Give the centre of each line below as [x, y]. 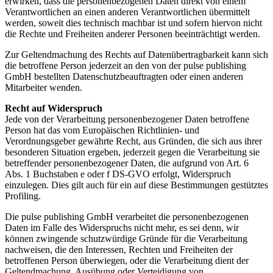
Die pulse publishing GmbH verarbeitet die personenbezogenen [127, 217]
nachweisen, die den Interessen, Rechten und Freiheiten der [119, 250]
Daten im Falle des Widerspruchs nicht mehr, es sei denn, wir [122, 228]
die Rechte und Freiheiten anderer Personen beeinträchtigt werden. [133, 34]
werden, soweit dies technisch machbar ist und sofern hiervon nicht [133, 23]
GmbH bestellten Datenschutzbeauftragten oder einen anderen [124, 77]
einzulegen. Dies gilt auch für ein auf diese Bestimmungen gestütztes [136, 185]
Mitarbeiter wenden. [44, 88]
